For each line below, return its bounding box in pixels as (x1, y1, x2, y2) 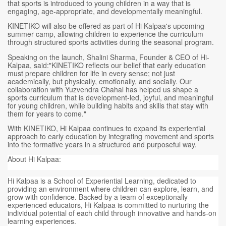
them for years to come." (8, 108, 86, 119)
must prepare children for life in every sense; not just (8, 68, 175, 78)
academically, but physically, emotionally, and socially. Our (8, 76, 192, 86)
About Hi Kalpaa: (8, 154, 63, 164)
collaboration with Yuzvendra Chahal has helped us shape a (8, 84, 198, 94)
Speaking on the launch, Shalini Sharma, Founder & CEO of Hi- (8, 51, 209, 62)
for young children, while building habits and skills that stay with (8, 100, 208, 110)
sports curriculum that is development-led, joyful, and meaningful (8, 92, 213, 102)
